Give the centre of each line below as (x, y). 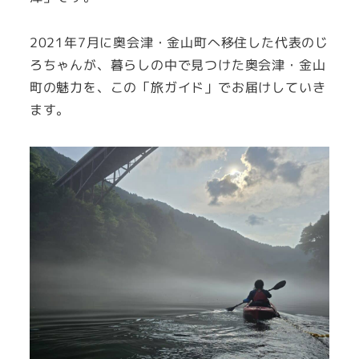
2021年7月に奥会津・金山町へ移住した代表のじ (179, 42)
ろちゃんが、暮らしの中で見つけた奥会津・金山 (177, 65)
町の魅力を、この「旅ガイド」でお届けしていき (177, 87)
